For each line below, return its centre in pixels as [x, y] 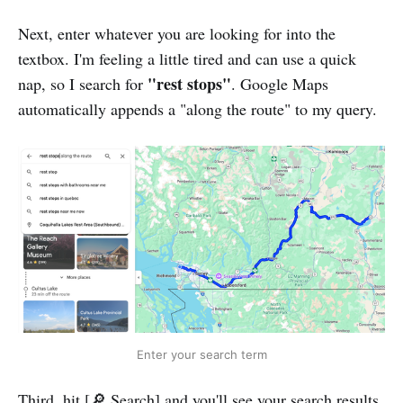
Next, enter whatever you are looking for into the [177, 34]
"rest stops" [189, 84]
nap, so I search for [83, 84]
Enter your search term [201, 355]
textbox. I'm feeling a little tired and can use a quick [187, 59]
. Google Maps [280, 84]
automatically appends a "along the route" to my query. [197, 109]
